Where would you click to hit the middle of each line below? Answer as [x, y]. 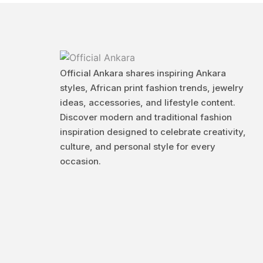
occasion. [80, 161]
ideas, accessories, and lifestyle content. [148, 102]
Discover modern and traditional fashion [146, 117]
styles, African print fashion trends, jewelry [152, 87]
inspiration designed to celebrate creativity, [153, 131]
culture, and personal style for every [138, 146]
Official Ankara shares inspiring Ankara [143, 73]
